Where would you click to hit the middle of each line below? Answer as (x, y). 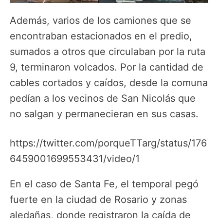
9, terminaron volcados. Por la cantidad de (107, 67)
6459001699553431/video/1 (75, 159)
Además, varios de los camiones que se (100, 20)
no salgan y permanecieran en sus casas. (104, 114)
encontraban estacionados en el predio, (101, 36)
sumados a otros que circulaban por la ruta (108, 51)
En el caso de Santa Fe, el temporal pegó (104, 184)
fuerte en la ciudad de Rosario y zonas (98, 200)
